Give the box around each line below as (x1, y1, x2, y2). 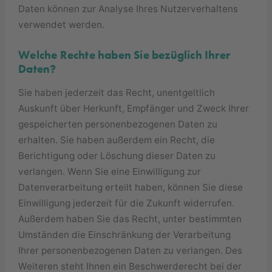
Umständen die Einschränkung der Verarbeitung (18, 229, 231, 241)
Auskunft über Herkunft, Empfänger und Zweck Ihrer (18, 103, 250, 115)
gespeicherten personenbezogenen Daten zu (18, 118, 218, 131)
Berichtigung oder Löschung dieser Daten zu (18, 150, 216, 162)
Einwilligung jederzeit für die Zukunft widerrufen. (18, 197, 235, 209)
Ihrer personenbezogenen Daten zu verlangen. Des (18, 245, 243, 257)
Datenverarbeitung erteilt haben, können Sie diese (18, 182, 243, 194)
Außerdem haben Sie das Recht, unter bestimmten (18, 213, 242, 225)
